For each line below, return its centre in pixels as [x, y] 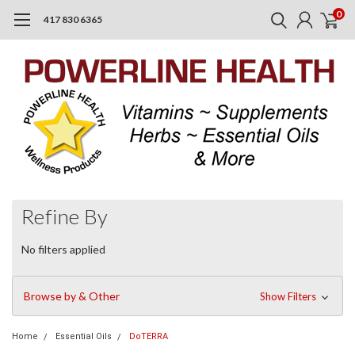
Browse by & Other [72, 296]
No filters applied [63, 249]
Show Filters [289, 296]
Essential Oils [84, 336]
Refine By [65, 216]
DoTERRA [149, 336]
